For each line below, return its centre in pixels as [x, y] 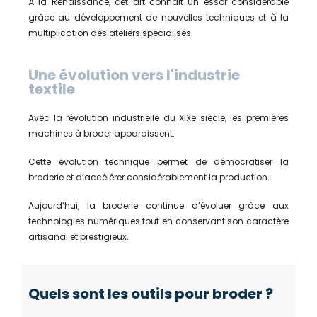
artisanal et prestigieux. [79, 236]
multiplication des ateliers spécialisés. [111, 33]
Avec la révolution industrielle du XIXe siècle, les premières [158, 117]
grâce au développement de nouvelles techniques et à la [158, 17]
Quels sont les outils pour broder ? [151, 293]
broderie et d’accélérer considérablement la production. [149, 177]
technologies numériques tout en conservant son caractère [158, 221]
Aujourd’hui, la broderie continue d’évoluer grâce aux [158, 205]
